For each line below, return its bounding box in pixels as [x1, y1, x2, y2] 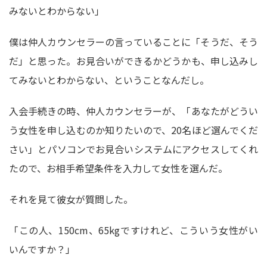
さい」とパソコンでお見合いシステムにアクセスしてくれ [9, 142, 258, 156]
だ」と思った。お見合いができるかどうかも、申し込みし [9, 54, 258, 68]
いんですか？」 [9, 242, 75, 256]
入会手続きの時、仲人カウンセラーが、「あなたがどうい [9, 104, 258, 118]
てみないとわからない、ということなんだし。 [9, 73, 209, 87]
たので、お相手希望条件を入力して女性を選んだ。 [9, 161, 228, 175]
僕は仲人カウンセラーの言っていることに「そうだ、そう [9, 35, 258, 49]
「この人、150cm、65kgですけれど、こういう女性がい [9, 223, 258, 237]
